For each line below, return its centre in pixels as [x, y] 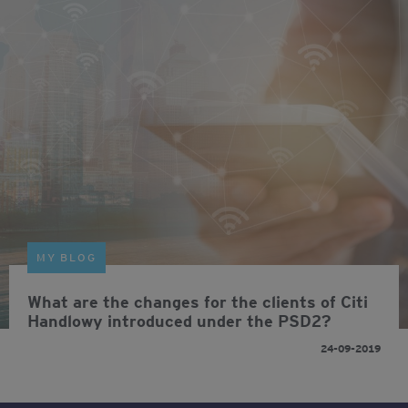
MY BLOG [66, 257]
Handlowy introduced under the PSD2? [179, 321]
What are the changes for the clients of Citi [198, 302]
